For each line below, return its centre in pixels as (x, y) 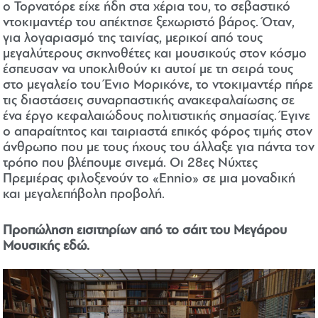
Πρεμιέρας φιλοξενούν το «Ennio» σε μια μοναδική (149, 180)
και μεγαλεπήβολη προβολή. (84, 195)
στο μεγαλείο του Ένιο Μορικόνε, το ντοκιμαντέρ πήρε (158, 86)
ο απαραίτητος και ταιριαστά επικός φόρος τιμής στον (158, 133)
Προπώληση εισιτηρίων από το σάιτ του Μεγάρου (145, 231)
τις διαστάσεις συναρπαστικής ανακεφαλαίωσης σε (149, 102)
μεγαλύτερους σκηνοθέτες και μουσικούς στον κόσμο (155, 55)
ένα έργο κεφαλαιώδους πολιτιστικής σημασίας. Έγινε (157, 117)
